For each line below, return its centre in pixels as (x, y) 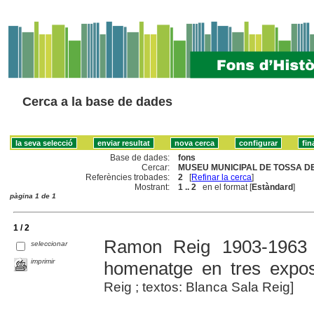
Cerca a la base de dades (97, 102)
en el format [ (224, 187)
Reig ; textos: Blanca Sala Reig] (198, 287)
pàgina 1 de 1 (33, 196)
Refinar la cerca (222, 177)
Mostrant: (152, 187)
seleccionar (49, 243)
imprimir (43, 261)
